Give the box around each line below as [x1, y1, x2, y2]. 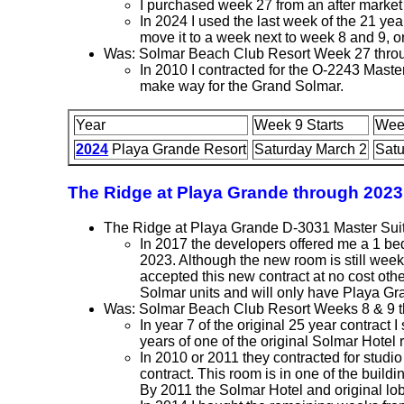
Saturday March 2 [254, 142, 368, 158]
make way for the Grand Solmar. [140, 78, 344, 95]
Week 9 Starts [254, 117, 344, 133]
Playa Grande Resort [108, 142, 247, 158]
